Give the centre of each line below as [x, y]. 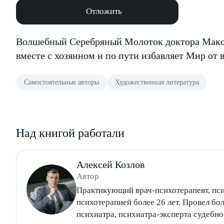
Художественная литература [157, 82]
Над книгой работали [70, 133]
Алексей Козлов [110, 164]
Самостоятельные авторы [61, 82]
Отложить [104, 11]
